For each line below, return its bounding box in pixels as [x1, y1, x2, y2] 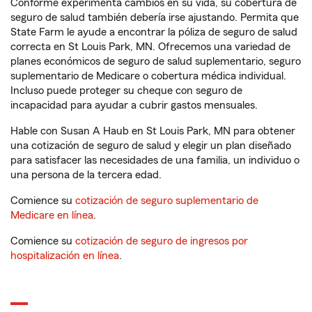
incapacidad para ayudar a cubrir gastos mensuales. [10, 100, 258, 111]
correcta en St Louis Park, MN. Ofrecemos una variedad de [10, 41, 290, 52]
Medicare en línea [10, 210, 93, 221]
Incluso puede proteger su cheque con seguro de [10, 85, 242, 96]
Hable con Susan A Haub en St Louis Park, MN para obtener [10, 125, 295, 136]
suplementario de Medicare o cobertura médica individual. [10, 70, 286, 81]
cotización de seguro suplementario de [75, 195, 258, 206]
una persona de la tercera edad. [10, 169, 162, 180]
